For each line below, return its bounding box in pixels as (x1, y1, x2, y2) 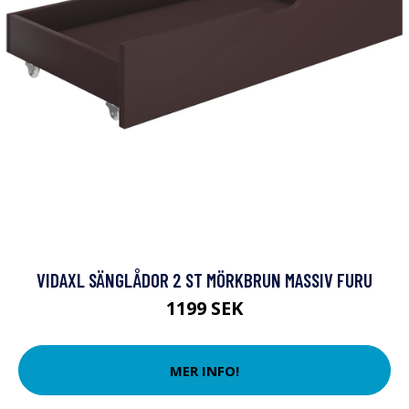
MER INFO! (170, 361, 239, 380)
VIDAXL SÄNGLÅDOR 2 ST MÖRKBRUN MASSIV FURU (37, 268, 372, 291)
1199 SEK (166, 296, 243, 320)
